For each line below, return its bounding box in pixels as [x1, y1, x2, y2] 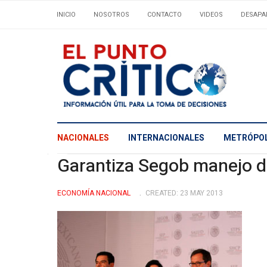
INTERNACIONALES [128, 132, 204, 145]
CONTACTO [147, 10, 182, 20]
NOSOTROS [94, 10, 129, 20]
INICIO [57, 10, 76, 20]
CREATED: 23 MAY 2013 [145, 188, 223, 199]
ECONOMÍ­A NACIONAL [57, 188, 131, 199]
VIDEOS [200, 10, 223, 20]
